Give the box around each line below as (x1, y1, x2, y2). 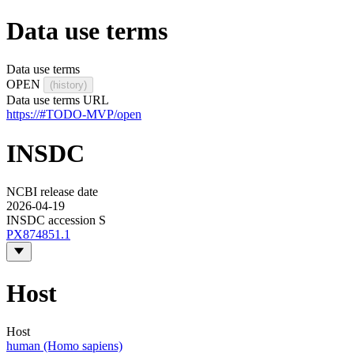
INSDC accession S (6, 213, 106, 228)
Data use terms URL (6, 93, 109, 107)
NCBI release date (6, 185, 98, 199)
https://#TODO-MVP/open (6, 107, 141, 122)
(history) (50, 79, 87, 92)
